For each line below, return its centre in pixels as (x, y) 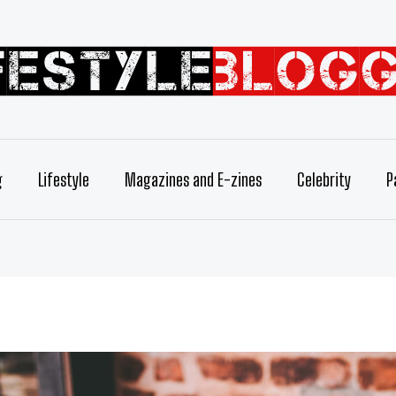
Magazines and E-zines (193, 179)
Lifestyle (63, 179)
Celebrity (324, 179)
